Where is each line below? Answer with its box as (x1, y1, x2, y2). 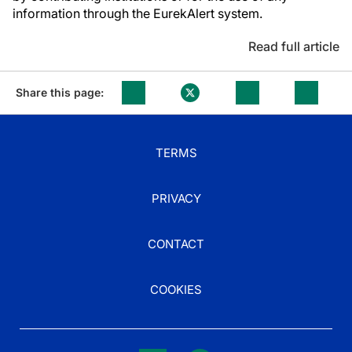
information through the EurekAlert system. (13, 5, 262, 21)
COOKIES (150, 282, 202, 297)
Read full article (248, 38, 339, 54)
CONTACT (148, 236, 204, 251)
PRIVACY (151, 191, 201, 206)
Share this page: (16, 86, 104, 99)
